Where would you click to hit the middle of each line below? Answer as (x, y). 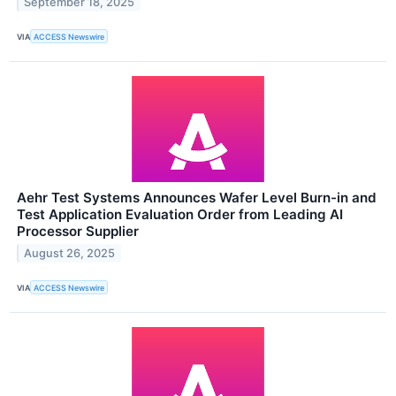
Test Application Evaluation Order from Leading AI (180, 215)
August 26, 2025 (70, 254)
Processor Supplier (78, 232)
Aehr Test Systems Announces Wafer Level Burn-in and (197, 198)
